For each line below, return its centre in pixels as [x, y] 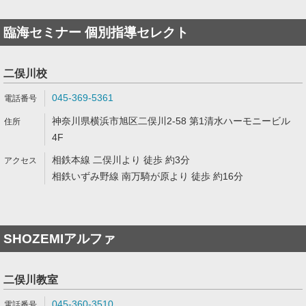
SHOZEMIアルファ [59, 239]
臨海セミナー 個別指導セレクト [96, 32]
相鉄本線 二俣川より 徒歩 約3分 [121, 160]
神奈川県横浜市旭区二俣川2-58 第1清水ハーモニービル [171, 121]
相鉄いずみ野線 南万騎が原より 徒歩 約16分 [148, 176]
